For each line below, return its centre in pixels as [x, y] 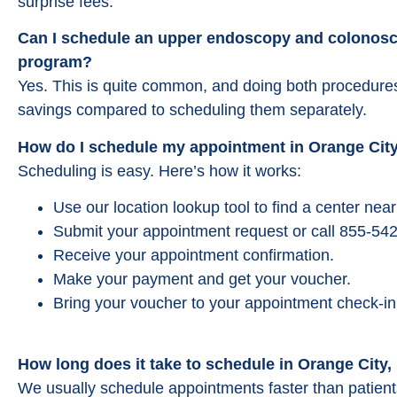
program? [55, 62]
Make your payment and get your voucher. [202, 280]
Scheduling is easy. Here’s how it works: [160, 171]
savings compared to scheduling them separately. [192, 110]
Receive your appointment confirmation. [194, 256]
